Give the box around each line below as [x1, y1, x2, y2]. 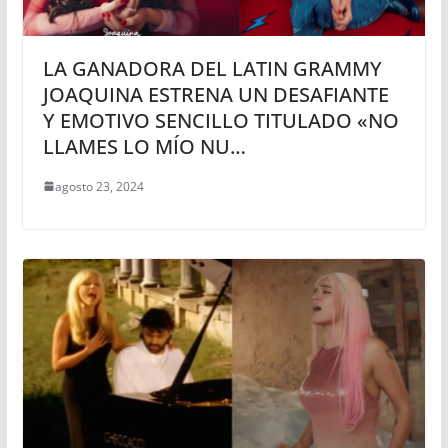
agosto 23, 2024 [54, 177, 144, 195]
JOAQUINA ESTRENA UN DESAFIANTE [42, 80, 389, 108]
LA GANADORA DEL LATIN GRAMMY [42, 54, 382, 82]
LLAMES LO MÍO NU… [42, 132, 246, 160]
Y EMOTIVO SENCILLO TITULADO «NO [42, 106, 399, 134]
